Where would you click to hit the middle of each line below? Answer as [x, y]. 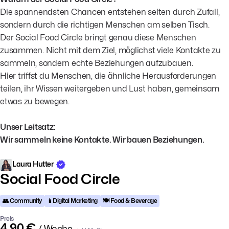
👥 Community [22, 201]
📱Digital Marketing [72, 201]
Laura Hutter [33, 164]
